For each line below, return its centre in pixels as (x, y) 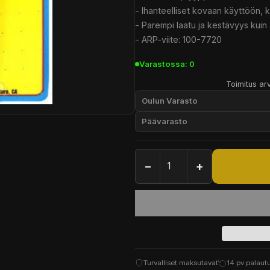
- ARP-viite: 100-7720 (178, 40)
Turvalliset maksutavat (181, 262)
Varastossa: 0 (167, 64)
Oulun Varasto (169, 100)
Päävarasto (164, 121)
